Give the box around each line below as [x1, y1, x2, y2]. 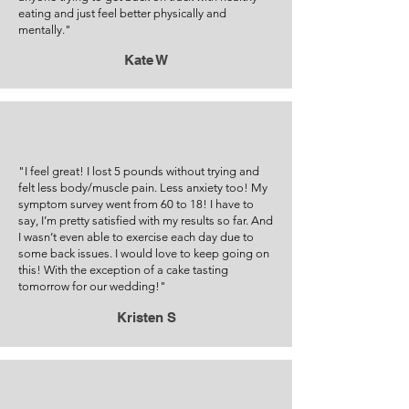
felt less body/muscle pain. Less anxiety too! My [18, 181, 267, 194]
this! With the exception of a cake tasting [18, 263, 228, 277]
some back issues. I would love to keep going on [18, 246, 269, 260]
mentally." [18, 23, 71, 37]
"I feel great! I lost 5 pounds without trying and [18, 164, 259, 178]
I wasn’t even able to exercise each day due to [18, 230, 254, 244]
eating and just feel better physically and [18, 6, 226, 20]
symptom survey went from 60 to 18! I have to [18, 197, 254, 211]
